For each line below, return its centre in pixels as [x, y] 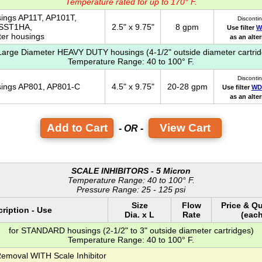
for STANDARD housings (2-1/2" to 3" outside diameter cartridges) [131, 231]
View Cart [185, 128]
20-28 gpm [187, 86]
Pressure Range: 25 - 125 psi [131, 190]
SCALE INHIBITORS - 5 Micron [131, 171]
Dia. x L [139, 215]
